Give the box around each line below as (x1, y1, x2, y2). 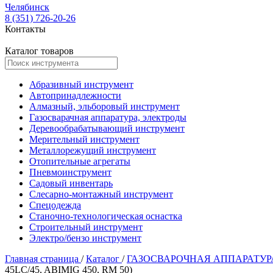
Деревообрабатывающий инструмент (29, 123, 185, 133)
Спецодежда (29, 200, 81, 210)
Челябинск (5, 2, 49, 12)
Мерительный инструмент (29, 134, 140, 144)
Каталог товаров (5, 46, 74, 56)
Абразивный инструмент (29, 79, 133, 90)
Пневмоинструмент (29, 167, 112, 177)
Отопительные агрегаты (29, 156, 130, 166)
